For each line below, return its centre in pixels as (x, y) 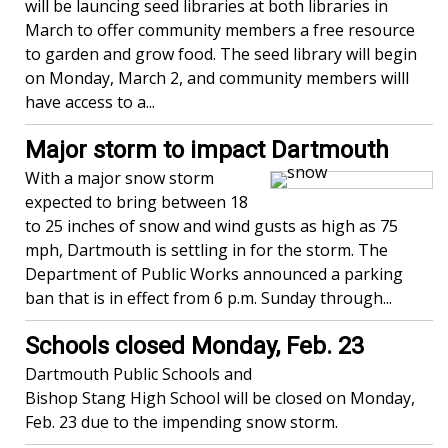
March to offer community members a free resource (220, 30)
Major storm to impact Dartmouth (207, 150)
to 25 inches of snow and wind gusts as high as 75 (211, 226)
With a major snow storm (119, 178)
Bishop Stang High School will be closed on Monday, (220, 398)
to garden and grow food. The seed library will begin (221, 54)
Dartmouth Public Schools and (138, 374)
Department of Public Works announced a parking (214, 274)
